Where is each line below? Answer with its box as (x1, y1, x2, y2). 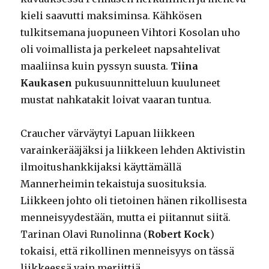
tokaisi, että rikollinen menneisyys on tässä (20, 245, 235, 258)
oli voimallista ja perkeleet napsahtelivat (20, 43, 221, 56)
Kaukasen (20, 77, 73, 89)
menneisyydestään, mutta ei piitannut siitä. (20, 211, 231, 224)
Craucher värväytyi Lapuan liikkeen (20, 127, 195, 140)
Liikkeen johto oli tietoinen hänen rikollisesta (20, 195, 247, 207)
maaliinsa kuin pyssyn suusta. (20, 60, 171, 73)
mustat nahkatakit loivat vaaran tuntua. (20, 94, 212, 106)
